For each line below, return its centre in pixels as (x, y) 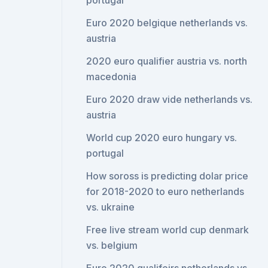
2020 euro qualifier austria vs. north (167, 61)
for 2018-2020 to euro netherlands (165, 191)
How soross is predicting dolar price (167, 176)
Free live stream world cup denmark (168, 230)
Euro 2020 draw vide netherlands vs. (170, 99)
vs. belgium (112, 245)
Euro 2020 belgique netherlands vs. (167, 23)
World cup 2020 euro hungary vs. (162, 138)
